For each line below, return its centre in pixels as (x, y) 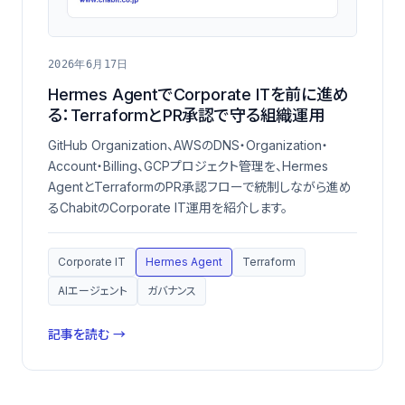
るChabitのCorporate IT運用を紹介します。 (168, 207)
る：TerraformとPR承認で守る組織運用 (186, 115)
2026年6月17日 (88, 64)
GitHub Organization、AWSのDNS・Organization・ (188, 145)
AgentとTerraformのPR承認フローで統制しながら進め (200, 186)
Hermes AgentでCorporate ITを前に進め (198, 94)
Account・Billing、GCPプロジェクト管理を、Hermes (188, 165)
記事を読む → (87, 334)
